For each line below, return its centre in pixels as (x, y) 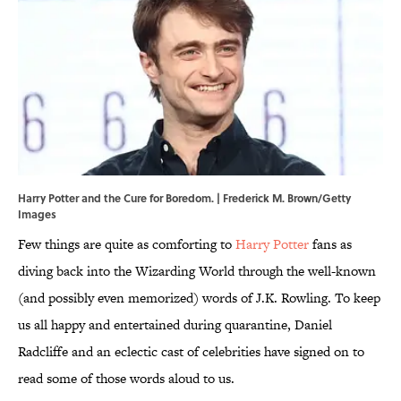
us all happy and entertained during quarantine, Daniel (175, 325)
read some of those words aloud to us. (126, 379)
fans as (330, 244)
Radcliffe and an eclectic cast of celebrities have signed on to (191, 352)
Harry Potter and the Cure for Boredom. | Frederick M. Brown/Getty (184, 198)
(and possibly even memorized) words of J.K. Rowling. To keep (199, 298)
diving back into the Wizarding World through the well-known (197, 271)
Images (37, 214)
